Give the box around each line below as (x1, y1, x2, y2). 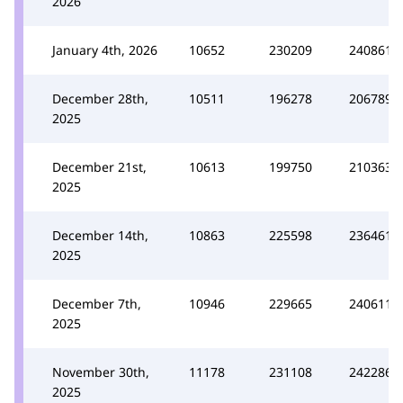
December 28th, (52, 89, 148, 107)
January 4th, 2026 (52, 40, 157, 58)
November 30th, (52, 363, 149, 381)
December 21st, (52, 157, 147, 175)
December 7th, (52, 294, 141, 312)
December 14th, (52, 226, 148, 244)
